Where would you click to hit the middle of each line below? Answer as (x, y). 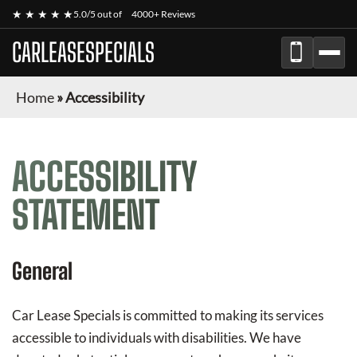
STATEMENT (86, 215)
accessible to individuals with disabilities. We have (157, 337)
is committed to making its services (222, 315)
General (42, 271)
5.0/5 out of (98, 14)
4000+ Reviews (163, 14)
